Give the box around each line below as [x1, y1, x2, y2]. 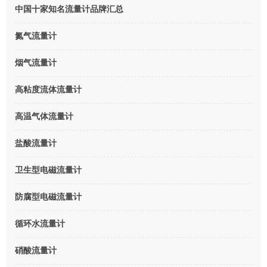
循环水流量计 [15, 219, 65, 228]
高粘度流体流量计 [15, 85, 82, 94]
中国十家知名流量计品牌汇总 [15, 4, 123, 14]
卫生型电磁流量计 [15, 165, 82, 175]
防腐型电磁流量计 [15, 192, 82, 201]
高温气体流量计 [15, 111, 73, 121]
